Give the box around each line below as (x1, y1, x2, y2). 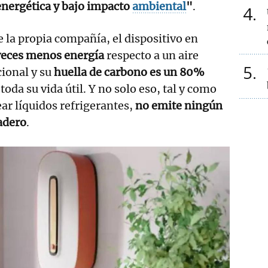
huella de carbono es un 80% (54, 65, 205, 79)
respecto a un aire (104, 48, 199, 62)
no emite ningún (135, 98, 223, 112)
